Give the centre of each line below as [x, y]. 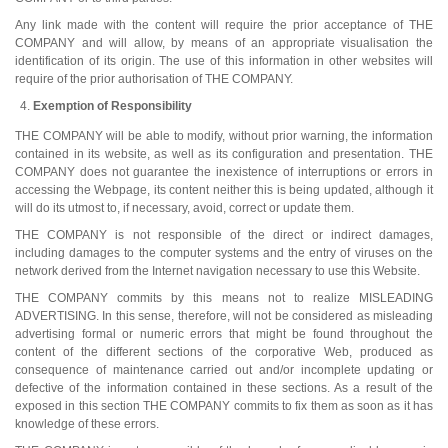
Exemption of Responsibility [112, 105]
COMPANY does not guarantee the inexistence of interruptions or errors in [224, 171]
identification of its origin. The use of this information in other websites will [224, 60]
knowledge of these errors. [87, 423]
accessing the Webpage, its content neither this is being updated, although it [224, 189]
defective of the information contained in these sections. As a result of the [224, 387]
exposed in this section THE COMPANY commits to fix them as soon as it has [224, 405]
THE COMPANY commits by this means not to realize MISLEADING [224, 297]
